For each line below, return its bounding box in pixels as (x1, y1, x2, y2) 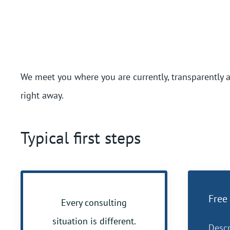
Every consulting (61, 197, 127, 208)
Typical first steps (21, 127, 141, 148)
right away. (21, 89, 64, 101)
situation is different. (52, 215, 136, 227)
